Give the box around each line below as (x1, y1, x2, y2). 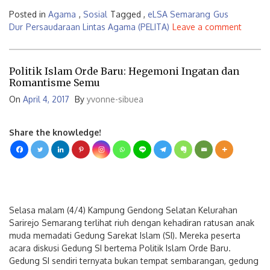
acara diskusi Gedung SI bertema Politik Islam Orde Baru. (9, 243, 231, 253)
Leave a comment (172, 21, 242, 32)
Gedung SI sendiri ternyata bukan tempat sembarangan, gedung (9, 256, 259, 266)
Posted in (9, 8, 48, 19)
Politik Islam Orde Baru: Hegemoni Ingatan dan (9, 65, 239, 77)
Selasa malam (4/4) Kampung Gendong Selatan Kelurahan (9, 205, 237, 215)
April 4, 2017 (23, 94, 69, 104)
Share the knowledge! (9, 127, 101, 137)
